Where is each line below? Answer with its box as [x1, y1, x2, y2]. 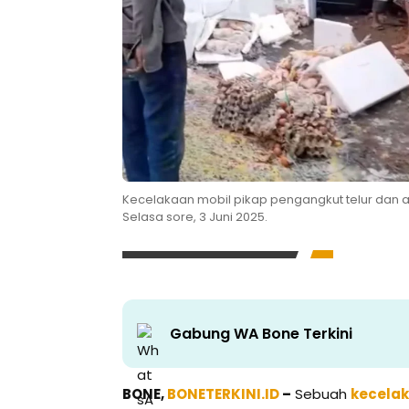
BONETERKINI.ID [167, 384, 279, 404]
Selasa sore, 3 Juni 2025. [122, 208, 267, 226]
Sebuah [291, 384, 351, 404]
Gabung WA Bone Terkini [170, 322, 352, 344]
